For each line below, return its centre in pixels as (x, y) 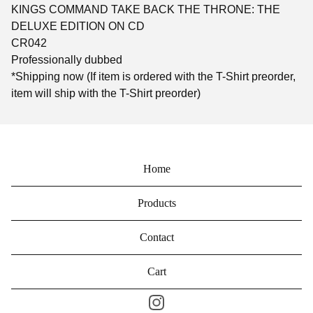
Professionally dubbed (67, 59)
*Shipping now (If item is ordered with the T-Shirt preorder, (153, 76)
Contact (156, 237)
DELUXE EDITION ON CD (78, 26)
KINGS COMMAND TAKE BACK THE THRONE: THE (146, 9)
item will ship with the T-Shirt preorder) (106, 93)
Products (156, 203)
